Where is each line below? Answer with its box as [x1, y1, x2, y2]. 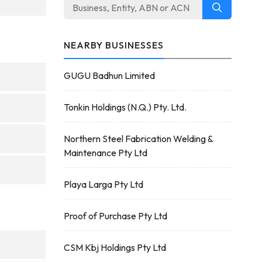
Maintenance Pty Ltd [63, 147, 147, 158]
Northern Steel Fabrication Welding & [63, 133, 213, 144]
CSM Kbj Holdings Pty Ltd [63, 242, 166, 253]
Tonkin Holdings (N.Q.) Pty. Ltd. [63, 101, 187, 113]
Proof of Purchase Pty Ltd [63, 210, 167, 222]
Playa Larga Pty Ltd [63, 178, 143, 190]
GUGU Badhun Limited [63, 70, 155, 81]
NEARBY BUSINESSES [63, 39, 164, 51]
